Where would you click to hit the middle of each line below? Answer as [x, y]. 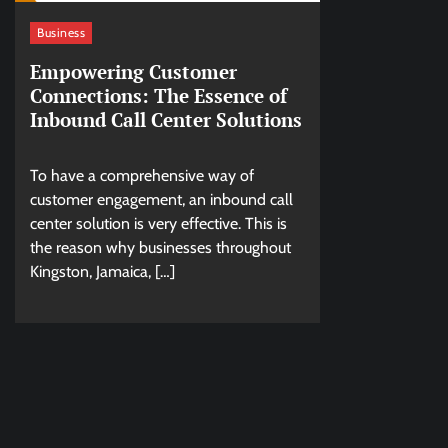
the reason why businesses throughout [160, 247]
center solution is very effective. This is [158, 223]
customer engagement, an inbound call [161, 199]
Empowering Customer [133, 72]
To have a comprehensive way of [142, 175]
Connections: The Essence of [158, 96]
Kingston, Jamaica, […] [102, 271]
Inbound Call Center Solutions [166, 120]
